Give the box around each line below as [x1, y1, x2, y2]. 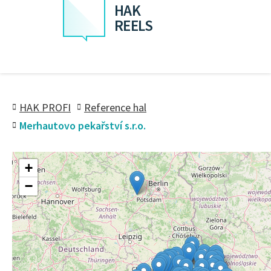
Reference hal [84, 100, 146, 114]
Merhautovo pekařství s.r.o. [19, 119, 146, 132]
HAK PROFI [19, 100, 71, 114]
